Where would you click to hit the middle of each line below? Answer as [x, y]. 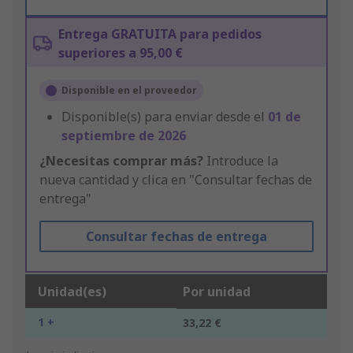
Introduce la [241, 161]
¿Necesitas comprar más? [121, 161]
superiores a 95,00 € [121, 53]
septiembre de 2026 [124, 136]
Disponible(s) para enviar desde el [165, 117]
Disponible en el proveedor [129, 91]
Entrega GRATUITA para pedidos [160, 34]
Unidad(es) [72, 292]
